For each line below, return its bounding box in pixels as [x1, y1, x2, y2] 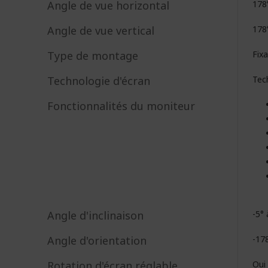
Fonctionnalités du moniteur [47, 99, 195, 113]
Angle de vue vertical [47, 23, 154, 38]
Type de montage [47, 48, 138, 63]
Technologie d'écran [47, 74, 150, 88]
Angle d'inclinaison [47, 208, 144, 223]
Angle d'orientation [47, 233, 147, 248]
